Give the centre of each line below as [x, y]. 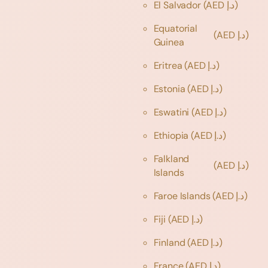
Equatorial [175, 28]
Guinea [170, 42]
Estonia [170, 89]
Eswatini [173, 112]
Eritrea [169, 65]
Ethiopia [172, 135]
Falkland [171, 159]
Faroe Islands [183, 196]
